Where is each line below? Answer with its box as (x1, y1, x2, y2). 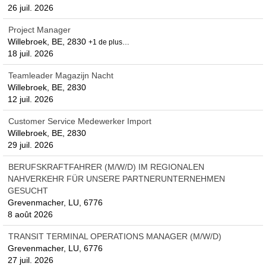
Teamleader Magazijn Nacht (8, 71, 113, 80)
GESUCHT (8, 186, 48, 195)
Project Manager (8, 25, 71, 34)
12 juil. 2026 (8, 94, 53, 104)
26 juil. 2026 (8, 3, 53, 12)
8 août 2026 (8, 210, 53, 219)
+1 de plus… (88, 38, 129, 46)
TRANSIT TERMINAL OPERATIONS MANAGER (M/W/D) (8, 232, 221, 241)
